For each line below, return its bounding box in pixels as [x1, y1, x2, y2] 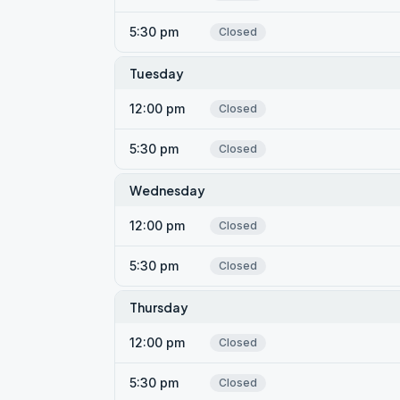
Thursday [129, 299, 188, 315]
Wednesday [129, 182, 205, 198]
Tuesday [129, 65, 184, 81]
